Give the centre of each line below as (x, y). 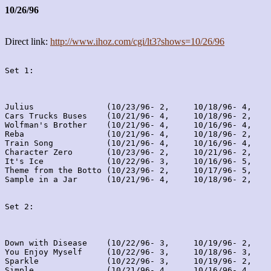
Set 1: (19, 70)
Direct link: (28, 41)
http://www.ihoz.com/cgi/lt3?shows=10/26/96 (137, 41)
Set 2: (19, 207)
